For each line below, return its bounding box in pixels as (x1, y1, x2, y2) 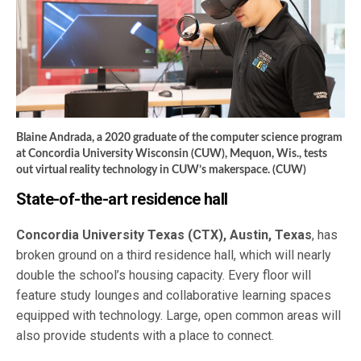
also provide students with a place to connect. (16, 328, 275, 344)
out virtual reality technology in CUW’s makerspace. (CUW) (16, 164, 306, 176)
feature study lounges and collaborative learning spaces (16, 288, 332, 304)
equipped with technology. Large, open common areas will (16, 308, 342, 324)
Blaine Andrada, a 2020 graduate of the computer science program (16, 132, 342, 144)
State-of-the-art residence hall (16, 189, 228, 210)
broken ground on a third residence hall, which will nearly (16, 247, 332, 263)
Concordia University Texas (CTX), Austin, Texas (16, 227, 313, 243)
